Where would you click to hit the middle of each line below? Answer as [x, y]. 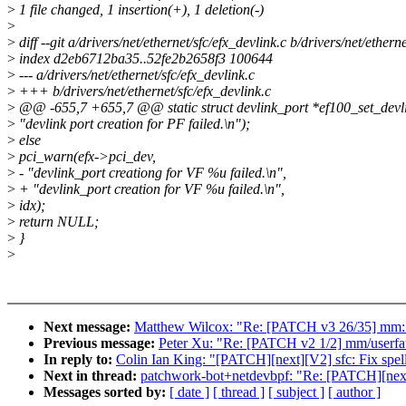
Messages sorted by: [106, 392]
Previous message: [101, 343]
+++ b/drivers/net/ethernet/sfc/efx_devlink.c [143, 92]
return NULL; [57, 222]
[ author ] [354, 392]
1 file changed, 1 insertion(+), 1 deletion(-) [140, 10]
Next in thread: [92, 376]
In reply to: [80, 360]
